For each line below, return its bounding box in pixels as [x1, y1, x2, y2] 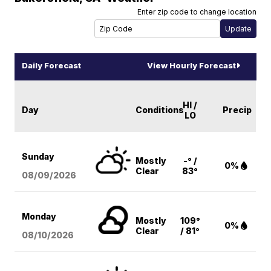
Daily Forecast [22, 60, 82, 71]
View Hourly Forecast [146, 60, 236, 71]
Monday [22, 211, 57, 222]
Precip [223, 105, 252, 116]
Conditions [135, 105, 184, 116]
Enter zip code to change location [137, 7, 256, 17]
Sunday [22, 151, 55, 162]
